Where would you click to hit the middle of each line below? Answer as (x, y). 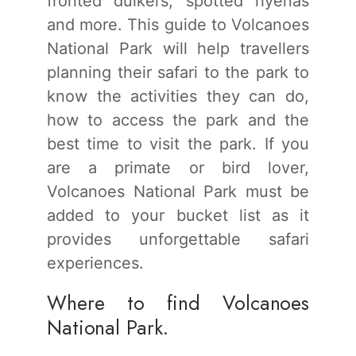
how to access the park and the (178, 120)
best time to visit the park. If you (178, 143)
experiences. (95, 263)
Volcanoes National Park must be (178, 191)
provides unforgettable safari (178, 239)
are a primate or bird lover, (178, 167)
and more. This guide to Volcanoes (178, 24)
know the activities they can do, (178, 96)
